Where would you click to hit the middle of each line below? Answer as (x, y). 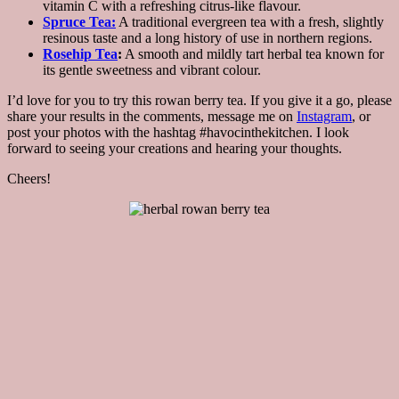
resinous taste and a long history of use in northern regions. (208, 38)
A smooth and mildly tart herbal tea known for (253, 54)
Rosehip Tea (80, 54)
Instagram (324, 117)
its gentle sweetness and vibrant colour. (152, 70)
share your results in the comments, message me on (152, 117)
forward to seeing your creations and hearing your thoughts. (175, 149)
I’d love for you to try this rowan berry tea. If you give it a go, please (199, 101)
